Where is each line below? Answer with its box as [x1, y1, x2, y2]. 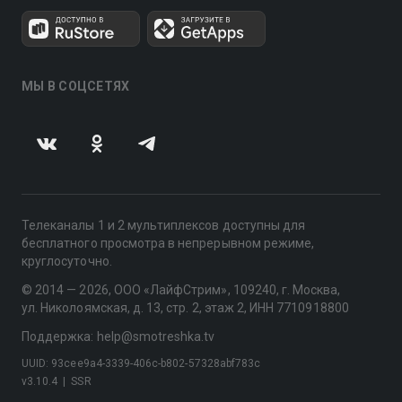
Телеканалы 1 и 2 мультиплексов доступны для [22, 218, 306, 232]
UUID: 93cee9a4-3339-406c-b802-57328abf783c [22, 357, 261, 370]
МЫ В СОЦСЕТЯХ [22, 79, 130, 93]
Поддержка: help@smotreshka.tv [22, 329, 215, 344]
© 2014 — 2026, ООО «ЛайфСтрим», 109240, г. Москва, [22, 283, 341, 297]
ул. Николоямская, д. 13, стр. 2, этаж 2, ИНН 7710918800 [22, 301, 349, 315]
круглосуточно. [22, 254, 112, 268]
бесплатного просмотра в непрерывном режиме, [22, 236, 315, 250]
